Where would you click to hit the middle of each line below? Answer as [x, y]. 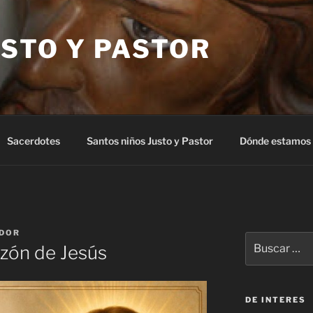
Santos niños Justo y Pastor [150, 140]
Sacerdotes [33, 140]
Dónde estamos [275, 140]
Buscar [261, 239]
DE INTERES [275, 300]
